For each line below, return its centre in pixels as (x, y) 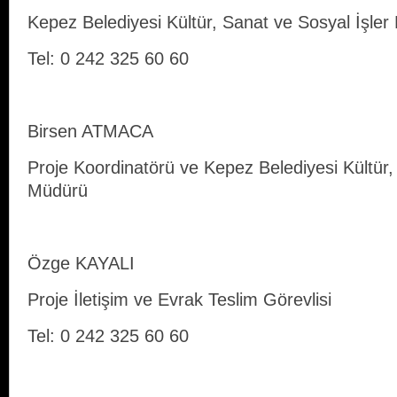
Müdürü (58, 191)
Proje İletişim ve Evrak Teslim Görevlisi (179, 300)
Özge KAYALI (81, 264)
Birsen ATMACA (90, 132)
